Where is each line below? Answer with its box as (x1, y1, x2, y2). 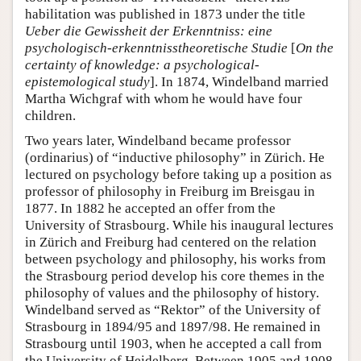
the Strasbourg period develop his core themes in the (25, 268, 325, 284)
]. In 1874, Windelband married (150, 74, 329, 90)
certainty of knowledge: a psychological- (25, 57, 259, 73)
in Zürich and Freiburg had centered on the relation (25, 234, 317, 251)
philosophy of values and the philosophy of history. (25, 285, 319, 301)
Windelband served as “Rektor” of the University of (25, 302, 321, 318)
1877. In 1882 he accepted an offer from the (25, 201, 276, 217)
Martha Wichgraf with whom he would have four (25, 91, 302, 107)
